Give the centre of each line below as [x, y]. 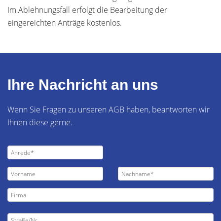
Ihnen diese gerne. [40, 122]
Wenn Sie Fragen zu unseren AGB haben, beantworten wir [109, 110]
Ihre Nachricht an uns [83, 85]
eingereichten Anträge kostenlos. [65, 23]
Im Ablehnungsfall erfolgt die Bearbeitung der [87, 10]
